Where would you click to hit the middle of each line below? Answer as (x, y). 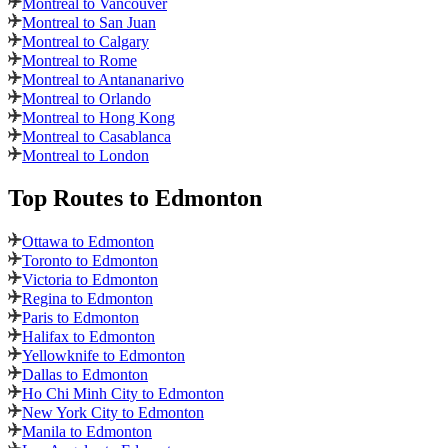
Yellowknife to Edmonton (103, 356)
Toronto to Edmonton (90, 261)
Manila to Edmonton (87, 432)
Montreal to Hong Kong (98, 118)
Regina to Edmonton (87, 299)
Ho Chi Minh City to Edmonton (123, 394)
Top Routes (68, 198)
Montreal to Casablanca (96, 137)
